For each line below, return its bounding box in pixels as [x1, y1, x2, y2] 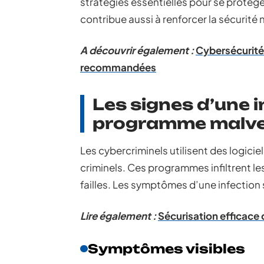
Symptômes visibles [87, 241, 245, 256]
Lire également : [80, 209, 156, 222]
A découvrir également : [80, 44, 194, 57]
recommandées [80, 61, 156, 74]
